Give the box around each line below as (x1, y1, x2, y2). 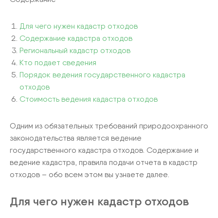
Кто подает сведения (19, 58, 96, 67)
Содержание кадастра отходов (19, 34, 132, 43)
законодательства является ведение (10, 133, 142, 143)
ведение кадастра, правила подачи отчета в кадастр (10, 158, 198, 167)
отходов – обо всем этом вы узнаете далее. (10, 170, 169, 179)
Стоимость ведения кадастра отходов (19, 94, 158, 104)
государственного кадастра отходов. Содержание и (10, 145, 199, 155)
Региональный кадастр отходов (19, 46, 130, 55)
